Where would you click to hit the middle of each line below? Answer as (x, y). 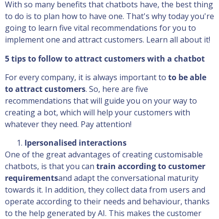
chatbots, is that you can (51, 166)
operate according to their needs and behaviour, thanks (107, 202)
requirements (32, 178)
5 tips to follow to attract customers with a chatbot (105, 58)
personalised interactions (77, 143)
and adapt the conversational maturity (128, 178)
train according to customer (151, 166)
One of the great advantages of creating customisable (104, 155)
